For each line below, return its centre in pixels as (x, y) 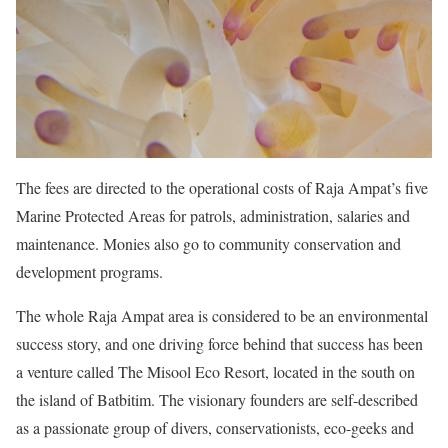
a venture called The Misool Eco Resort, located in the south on (215, 371)
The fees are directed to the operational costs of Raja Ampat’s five (222, 187)
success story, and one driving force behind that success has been (219, 343)
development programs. (89, 271)
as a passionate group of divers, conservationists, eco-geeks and (215, 427)
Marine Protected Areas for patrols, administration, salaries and (213, 215)
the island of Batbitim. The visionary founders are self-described (217, 399)
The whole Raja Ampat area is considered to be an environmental (222, 315)
